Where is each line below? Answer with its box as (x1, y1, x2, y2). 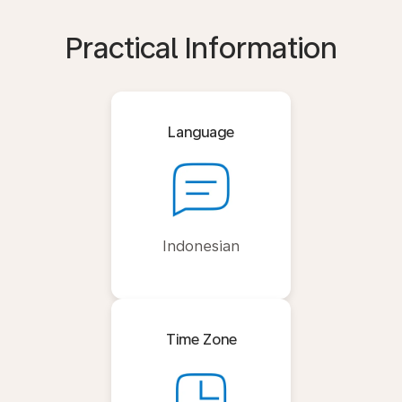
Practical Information (65, 31, 337, 66)
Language (168, 124, 234, 141)
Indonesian (162, 238, 240, 255)
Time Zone (165, 331, 237, 348)
